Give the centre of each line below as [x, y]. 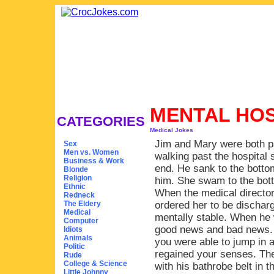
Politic [74, 246]
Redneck [79, 195]
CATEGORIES [101, 121]
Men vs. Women [91, 152]
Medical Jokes [172, 130]
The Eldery [82, 204]
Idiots [73, 229]
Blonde [76, 169]
